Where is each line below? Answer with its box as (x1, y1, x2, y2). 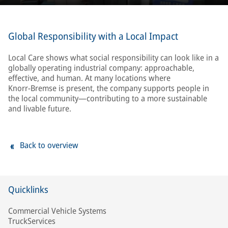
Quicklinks (8, 183, 48, 195)
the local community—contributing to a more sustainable (8, 93, 207, 104)
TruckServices (8, 215, 55, 226)
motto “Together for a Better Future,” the (8, 2, 150, 14)
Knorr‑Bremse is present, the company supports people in (8, 82, 209, 94)
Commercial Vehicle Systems (8, 205, 106, 216)
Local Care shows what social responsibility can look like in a (8, 52, 219, 63)
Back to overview (20, 139, 78, 151)
